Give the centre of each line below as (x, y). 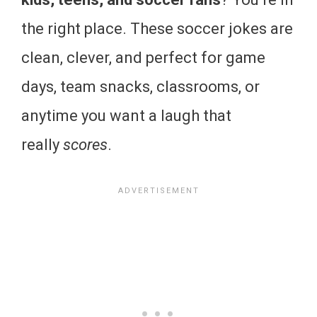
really (42, 145)
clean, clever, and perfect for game (143, 58)
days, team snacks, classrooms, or (140, 87)
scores (85, 145)
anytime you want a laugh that (126, 116)
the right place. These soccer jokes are (157, 29)
